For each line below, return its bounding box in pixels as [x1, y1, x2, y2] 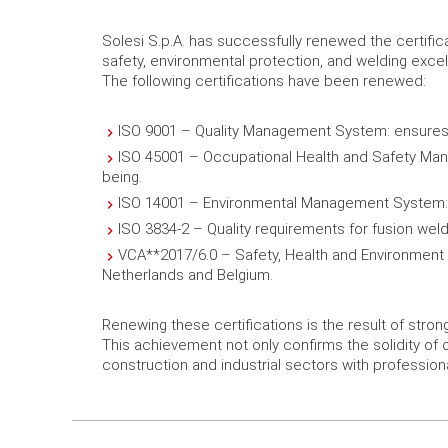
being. [102, 168, 142, 186]
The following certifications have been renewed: [102, 72, 426, 90]
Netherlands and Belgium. [102, 266, 273, 284]
